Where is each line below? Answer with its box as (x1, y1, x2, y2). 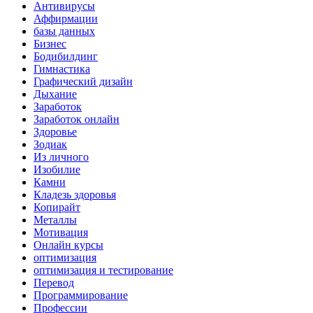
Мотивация (34, 226, 88, 238)
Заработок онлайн (34, 112, 119, 125)
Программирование (34, 289, 128, 301)
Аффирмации (34, 12, 98, 24)
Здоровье (34, 125, 77, 138)
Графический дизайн (34, 75, 133, 87)
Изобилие (34, 163, 80, 175)
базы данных (34, 24, 95, 37)
